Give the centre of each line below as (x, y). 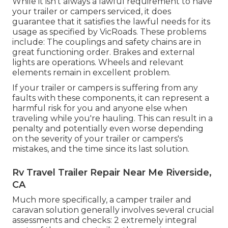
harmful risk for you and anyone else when (100, 108)
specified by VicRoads (93, 32)
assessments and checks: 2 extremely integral (105, 220)
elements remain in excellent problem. (91, 73)
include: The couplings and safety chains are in (107, 42)
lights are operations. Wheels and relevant (98, 63)
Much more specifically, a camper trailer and (102, 200)
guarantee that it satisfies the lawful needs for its (111, 22)
